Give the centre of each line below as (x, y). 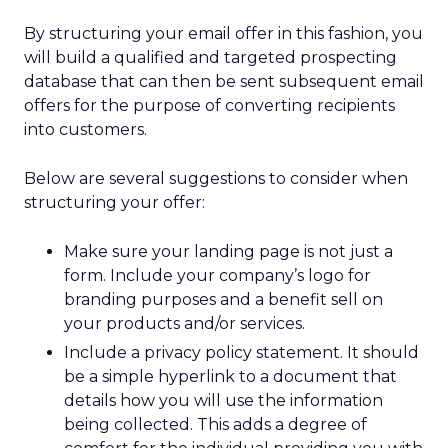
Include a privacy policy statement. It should (241, 352)
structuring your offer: (114, 202)
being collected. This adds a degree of (215, 424)
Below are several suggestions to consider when (216, 178)
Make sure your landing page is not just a (228, 251)
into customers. (85, 129)
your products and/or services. (184, 323)
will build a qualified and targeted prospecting (210, 57)
